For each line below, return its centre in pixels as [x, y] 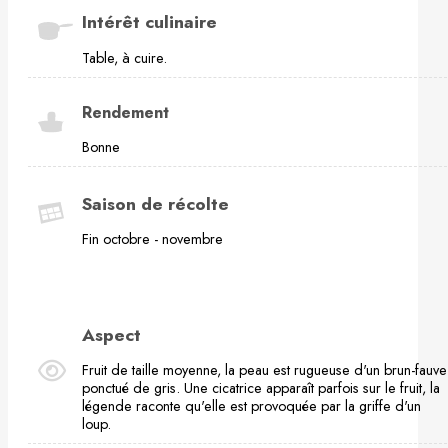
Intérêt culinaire [149, 22]
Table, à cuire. [124, 57]
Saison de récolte [155, 203]
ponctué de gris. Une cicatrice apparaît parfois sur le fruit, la [261, 388]
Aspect [111, 334]
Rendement [125, 112]
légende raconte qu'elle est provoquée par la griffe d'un [251, 406]
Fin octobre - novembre [152, 239]
